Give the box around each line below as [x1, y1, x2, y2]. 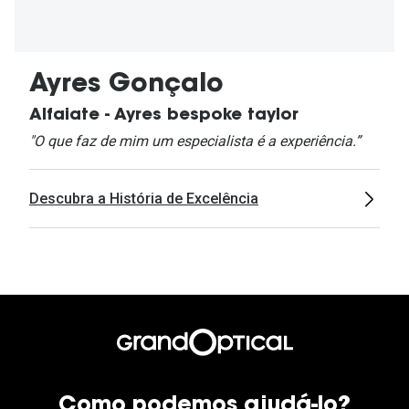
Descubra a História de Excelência [29, 189, 258, 207]
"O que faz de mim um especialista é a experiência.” [29, 131, 361, 150]
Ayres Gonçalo [29, 71, 224, 98]
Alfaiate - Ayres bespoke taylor [29, 107, 299, 124]
